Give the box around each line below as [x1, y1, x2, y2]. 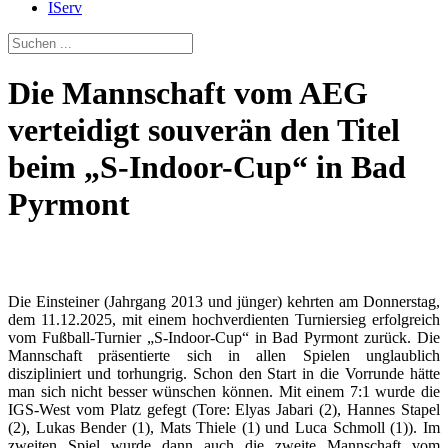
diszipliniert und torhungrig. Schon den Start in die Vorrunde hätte [8, 364, 440, 382]
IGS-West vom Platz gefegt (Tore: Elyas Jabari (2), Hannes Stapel [8, 400, 440, 418]
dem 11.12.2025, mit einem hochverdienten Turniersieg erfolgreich [8, 310, 440, 328]
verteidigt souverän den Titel [8, 112, 400, 149]
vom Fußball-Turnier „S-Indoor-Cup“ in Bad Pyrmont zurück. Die [8, 328, 440, 346]
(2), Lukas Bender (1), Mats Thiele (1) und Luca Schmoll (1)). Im [8, 418, 440, 436]
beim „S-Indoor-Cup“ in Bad [8, 149, 406, 186]
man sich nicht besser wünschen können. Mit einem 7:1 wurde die [8, 382, 440, 400]
